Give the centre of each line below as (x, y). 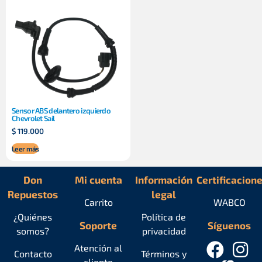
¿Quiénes (33, 217)
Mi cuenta (98, 179)
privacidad (164, 231)
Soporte (98, 225)
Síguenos (229, 225)
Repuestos (33, 194)
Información (164, 179)
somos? (33, 231)
